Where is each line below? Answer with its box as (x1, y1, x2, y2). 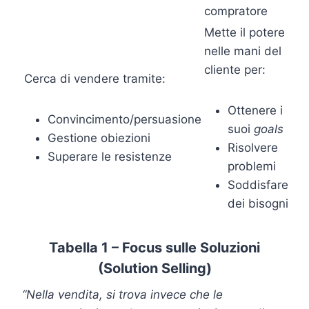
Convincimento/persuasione (48, 112, 201, 126)
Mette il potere (204, 25, 285, 39)
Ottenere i (228, 103, 283, 117)
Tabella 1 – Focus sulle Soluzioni (49, 239, 260, 256)
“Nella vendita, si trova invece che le (22, 287, 223, 301)
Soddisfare (228, 177, 288, 192)
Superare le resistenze (48, 149, 172, 163)
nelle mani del (204, 43, 281, 58)
